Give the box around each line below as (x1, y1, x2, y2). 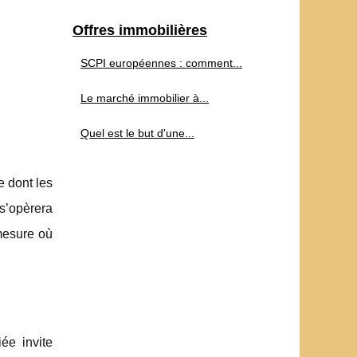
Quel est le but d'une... (80, 126, 194, 139)
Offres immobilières (73, 22, 207, 38)
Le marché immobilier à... (80, 91, 209, 104)
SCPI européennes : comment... (80, 56, 242, 69)
